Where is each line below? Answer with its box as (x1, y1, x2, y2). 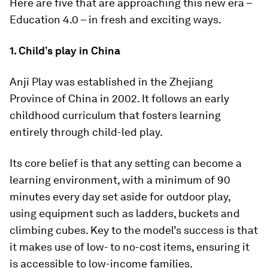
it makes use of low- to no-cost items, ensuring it (10, 240, 249, 254)
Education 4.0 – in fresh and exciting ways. (10, 13, 221, 26)
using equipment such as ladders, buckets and (10, 207, 240, 220)
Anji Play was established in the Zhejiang (10, 75, 213, 89)
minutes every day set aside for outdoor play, (10, 190, 230, 203)
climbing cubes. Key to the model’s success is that (10, 224, 258, 237)
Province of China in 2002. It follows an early (10, 92, 229, 105)
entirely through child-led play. (10, 126, 163, 139)
